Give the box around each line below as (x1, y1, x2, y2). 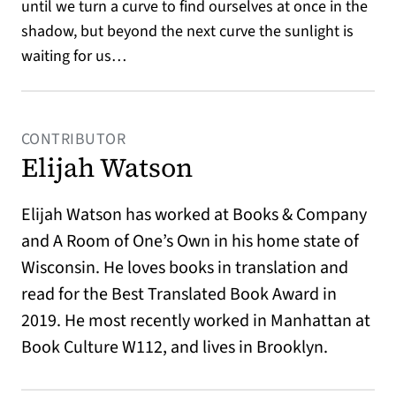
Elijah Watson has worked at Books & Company (21, 202, 367, 227)
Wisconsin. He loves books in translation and (21, 255, 348, 280)
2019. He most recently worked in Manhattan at (21, 308, 370, 333)
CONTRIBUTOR (21, 128, 126, 150)
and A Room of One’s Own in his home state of (21, 229, 359, 254)
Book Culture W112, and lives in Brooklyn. (21, 335, 328, 360)
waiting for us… (21, 45, 130, 67)
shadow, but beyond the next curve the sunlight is (21, 20, 354, 42)
